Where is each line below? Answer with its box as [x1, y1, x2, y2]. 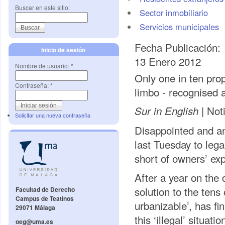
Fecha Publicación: [135, 40, 223, 55]
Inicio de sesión [41, 45, 86, 54]
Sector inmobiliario [139, 7, 208, 19]
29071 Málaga [16, 203, 55, 212]
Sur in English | [135, 103, 207, 119]
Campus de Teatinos [16, 194, 74, 203]
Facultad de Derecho [16, 185, 75, 194]
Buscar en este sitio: [15, 3, 70, 12]
